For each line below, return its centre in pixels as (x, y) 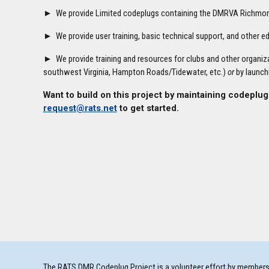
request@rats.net (80, 108)
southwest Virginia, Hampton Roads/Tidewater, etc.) (135, 72)
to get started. (148, 108)
